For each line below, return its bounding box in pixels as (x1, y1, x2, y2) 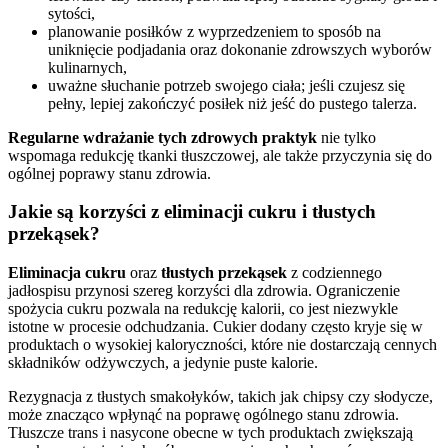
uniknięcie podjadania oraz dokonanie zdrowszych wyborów (48, 40, 432, 58)
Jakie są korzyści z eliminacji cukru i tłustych (8, 201, 376, 223)
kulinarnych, (48, 58, 127, 76)
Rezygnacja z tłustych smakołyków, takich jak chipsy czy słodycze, (8, 388, 433, 406)
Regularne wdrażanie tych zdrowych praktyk (8, 128, 317, 146)
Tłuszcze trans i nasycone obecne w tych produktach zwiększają (8, 424, 413, 442)
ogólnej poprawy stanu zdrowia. (8, 164, 211, 182)
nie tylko (317, 128, 376, 146)
